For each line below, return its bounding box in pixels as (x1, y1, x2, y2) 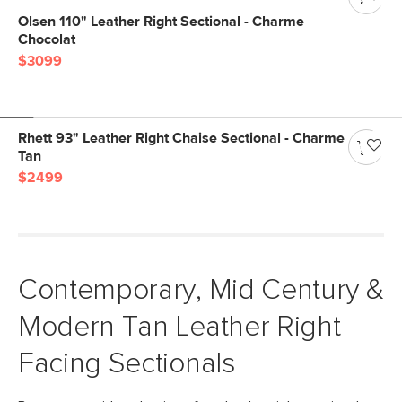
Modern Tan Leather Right (18, 313, 341, 342)
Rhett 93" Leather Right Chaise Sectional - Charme (18, 131, 345, 145)
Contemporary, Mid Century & (18, 276, 384, 305)
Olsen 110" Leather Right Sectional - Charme (18, 14, 304, 29)
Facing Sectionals (18, 350, 236, 379)
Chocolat (18, 32, 75, 47)
